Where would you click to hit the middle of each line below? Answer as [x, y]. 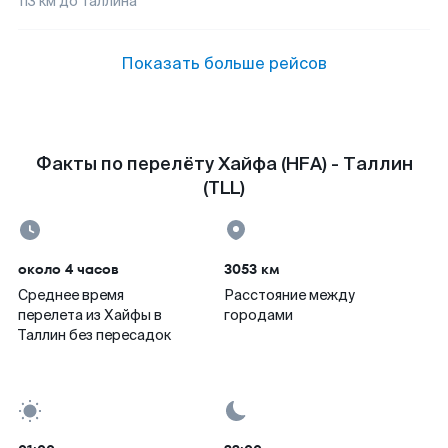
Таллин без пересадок [94, 335]
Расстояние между [289, 295]
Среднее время [71, 295]
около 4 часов [68, 269]
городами [258, 315]
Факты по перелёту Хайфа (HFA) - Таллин [224, 164]
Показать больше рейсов [224, 63]
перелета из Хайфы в [90, 315]
